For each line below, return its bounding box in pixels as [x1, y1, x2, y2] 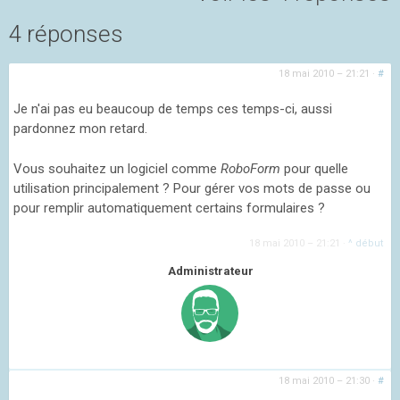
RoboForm [221, 160, 284, 177]
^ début [348, 237, 384, 250]
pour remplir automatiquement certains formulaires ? [13, 199, 325, 216]
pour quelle [284, 160, 348, 177]
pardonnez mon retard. [13, 121, 147, 137]
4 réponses [9, 21, 123, 48]
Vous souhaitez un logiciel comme [13, 160, 221, 177]
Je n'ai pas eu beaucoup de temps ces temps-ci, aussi [13, 101, 332, 118]
